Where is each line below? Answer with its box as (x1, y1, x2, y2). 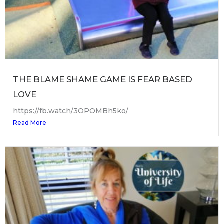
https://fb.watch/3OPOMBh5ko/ (13, 106, 128, 115)
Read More (13, 118, 46, 126)
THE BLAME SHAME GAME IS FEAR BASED (13, 74, 192, 84)
